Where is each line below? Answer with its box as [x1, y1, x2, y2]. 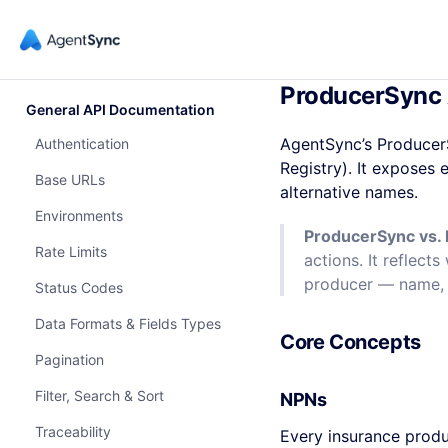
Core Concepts [280, 330, 421, 354]
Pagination [35, 351, 104, 368]
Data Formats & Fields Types [35, 315, 221, 332]
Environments [35, 207, 123, 224]
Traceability [35, 423, 111, 440]
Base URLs [35, 171, 105, 188]
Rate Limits [35, 243, 107, 260]
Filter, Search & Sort [35, 387, 164, 404]
